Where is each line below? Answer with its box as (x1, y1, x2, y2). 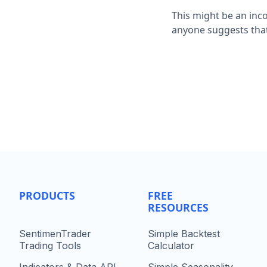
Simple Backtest (148, 228, 220, 240)
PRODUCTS (19, 188, 75, 203)
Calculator (148, 240, 194, 252)
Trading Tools (19, 240, 81, 252)
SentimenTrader (19, 228, 91, 240)
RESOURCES (148, 200, 209, 215)
